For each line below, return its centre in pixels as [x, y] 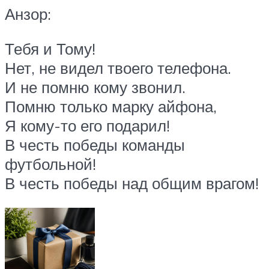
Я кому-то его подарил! [87, 125]
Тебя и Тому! [50, 48]
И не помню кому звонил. [95, 87]
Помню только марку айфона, [111, 106]
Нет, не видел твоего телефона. [118, 68]
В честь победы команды [95, 144]
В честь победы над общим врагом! [132, 183]
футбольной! [50, 164]
